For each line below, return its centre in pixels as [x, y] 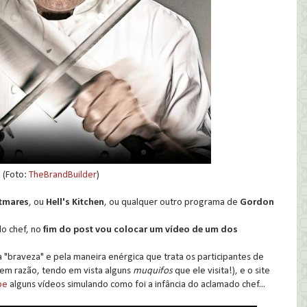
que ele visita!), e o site [221, 271]
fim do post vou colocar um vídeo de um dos [139, 230]
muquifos [153, 271]
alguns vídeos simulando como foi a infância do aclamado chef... [136, 285]
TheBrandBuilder [62, 175]
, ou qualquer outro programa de [172, 203]
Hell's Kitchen [75, 203]
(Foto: [15, 175]
